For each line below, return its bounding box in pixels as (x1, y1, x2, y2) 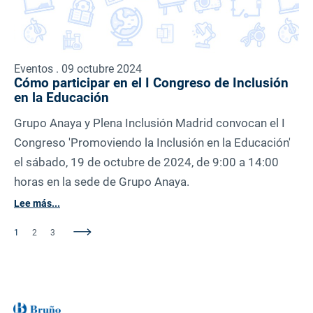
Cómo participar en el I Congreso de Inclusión (14, 75, 289, 92)
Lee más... (14, 198, 60, 210)
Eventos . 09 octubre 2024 (14, 62, 142, 76)
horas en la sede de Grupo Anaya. (14, 175, 189, 189)
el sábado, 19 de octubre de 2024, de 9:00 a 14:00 (14, 155, 279, 170)
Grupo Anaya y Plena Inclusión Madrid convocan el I (14, 116, 285, 131)
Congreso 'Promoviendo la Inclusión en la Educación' (14, 136, 291, 150)
